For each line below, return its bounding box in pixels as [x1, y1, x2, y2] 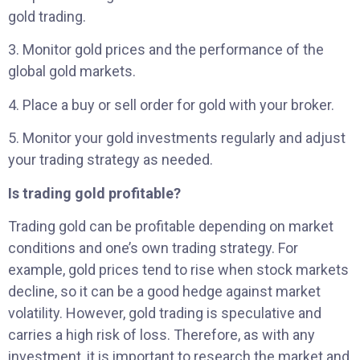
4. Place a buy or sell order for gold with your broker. [8, 96, 334, 113]
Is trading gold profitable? [8, 184, 181, 202]
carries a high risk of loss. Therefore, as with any [8, 325, 315, 343]
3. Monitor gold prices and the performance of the [8, 41, 324, 59]
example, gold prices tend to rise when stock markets [8, 260, 349, 278]
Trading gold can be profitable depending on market [8, 217, 333, 235]
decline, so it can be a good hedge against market [8, 282, 321, 300]
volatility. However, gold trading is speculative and [8, 304, 321, 321]
